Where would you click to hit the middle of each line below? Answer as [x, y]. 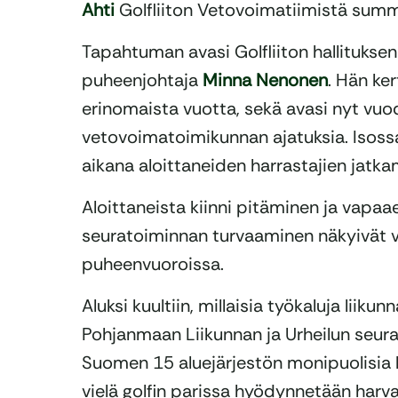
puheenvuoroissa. [153, 264]
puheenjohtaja [142, 80]
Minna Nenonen [265, 80]
